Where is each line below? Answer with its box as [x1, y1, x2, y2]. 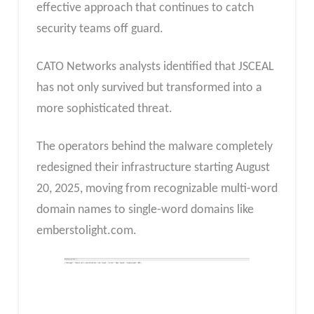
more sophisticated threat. [36, 102, 172, 116]
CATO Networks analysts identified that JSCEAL [36, 60, 274, 74]
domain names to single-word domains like [36, 203, 254, 217]
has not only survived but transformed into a [36, 81, 262, 95]
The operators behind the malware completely [36, 139, 273, 153]
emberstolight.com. [36, 224, 137, 238]
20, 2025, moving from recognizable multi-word [36, 182, 278, 196]
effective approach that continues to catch [36, 1, 254, 15]
